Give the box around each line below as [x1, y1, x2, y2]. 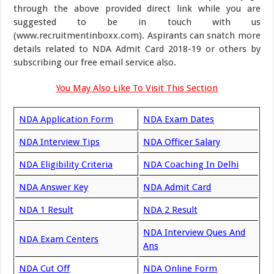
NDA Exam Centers [19, 234, 99, 245]
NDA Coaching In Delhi [143, 159, 239, 170]
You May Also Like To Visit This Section [56, 83, 218, 94]
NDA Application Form [19, 114, 114, 125]
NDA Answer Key [19, 182, 89, 193]
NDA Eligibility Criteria [19, 159, 113, 170]
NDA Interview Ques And [143, 227, 246, 238]
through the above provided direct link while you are [13, 3, 261, 14]
